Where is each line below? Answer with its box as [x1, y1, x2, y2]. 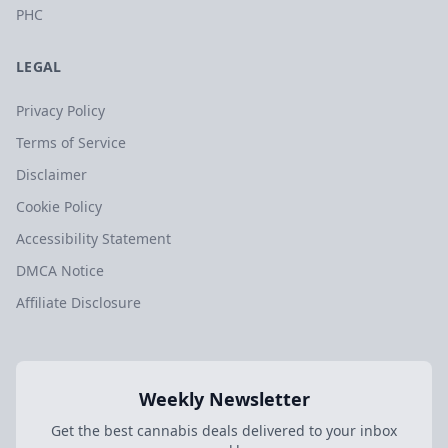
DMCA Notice [16, 261, 104, 280]
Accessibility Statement [16, 229, 171, 248]
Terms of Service [16, 133, 126, 152]
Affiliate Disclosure [16, 293, 141, 312]
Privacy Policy [16, 101, 105, 120]
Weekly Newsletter [138, 387, 310, 411]
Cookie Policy [16, 197, 102, 216]
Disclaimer [16, 165, 87, 184]
